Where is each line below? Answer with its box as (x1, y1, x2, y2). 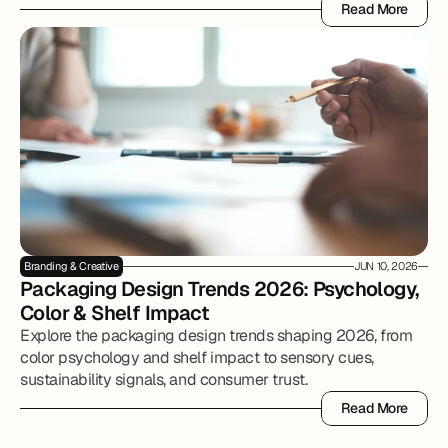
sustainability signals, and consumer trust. (20, 369, 308, 390)
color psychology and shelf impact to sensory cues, (20, 347, 374, 368)
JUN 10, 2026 (353, 259, 418, 273)
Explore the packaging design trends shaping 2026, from (20, 325, 413, 346)
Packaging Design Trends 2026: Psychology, (20, 276, 420, 302)
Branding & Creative (24, 259, 119, 273)
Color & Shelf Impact (20, 300, 209, 326)
